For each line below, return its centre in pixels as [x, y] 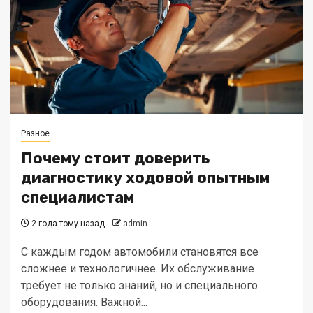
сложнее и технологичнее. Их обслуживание [138, 269]
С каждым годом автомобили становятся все [140, 252]
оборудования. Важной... [84, 302]
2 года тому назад [67, 224]
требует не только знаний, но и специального [139, 285]
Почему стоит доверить [115, 158]
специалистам [78, 197]
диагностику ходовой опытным [145, 178]
